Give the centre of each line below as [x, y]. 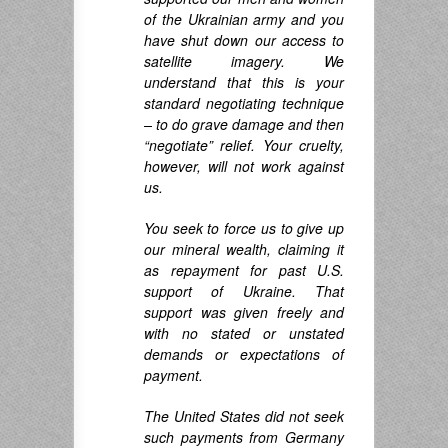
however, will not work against [244, 166]
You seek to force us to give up [244, 228]
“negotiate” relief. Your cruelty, [244, 145]
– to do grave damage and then [244, 124]
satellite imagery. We [244, 61]
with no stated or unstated [244, 333]
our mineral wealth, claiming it [244, 249]
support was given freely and [244, 312]
